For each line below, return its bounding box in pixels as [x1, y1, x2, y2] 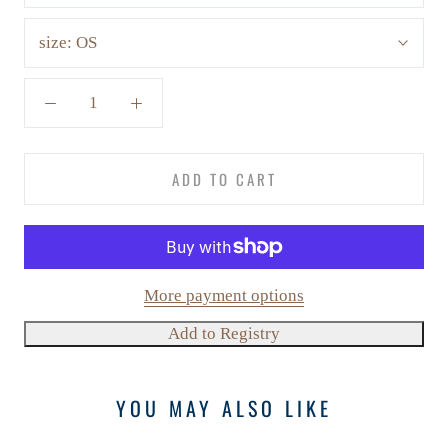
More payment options [144, 286, 304, 306]
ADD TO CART [171, 168, 277, 191]
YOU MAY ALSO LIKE [116, 392, 332, 423]
